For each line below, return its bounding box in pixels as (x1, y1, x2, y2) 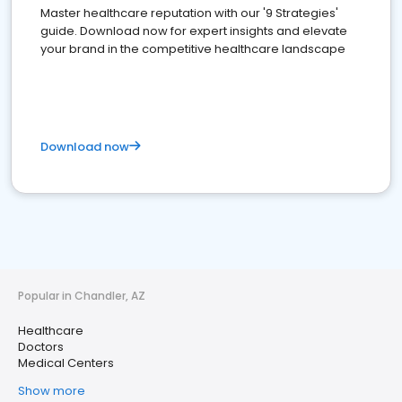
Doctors (18, 338, 64, 356)
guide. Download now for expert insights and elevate (40, 22, 347, 40)
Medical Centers (18, 354, 114, 372)
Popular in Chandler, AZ (18, 288, 145, 304)
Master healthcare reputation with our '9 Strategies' (40, 4, 338, 22)
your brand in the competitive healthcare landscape (40, 40, 345, 58)
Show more (18, 382, 85, 400)
